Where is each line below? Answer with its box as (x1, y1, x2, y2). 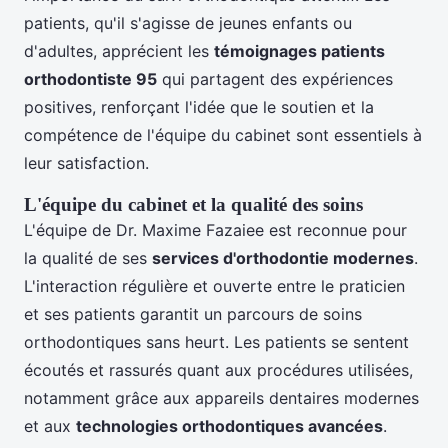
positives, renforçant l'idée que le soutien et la (24, 97, 374, 118)
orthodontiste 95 (24, 69, 157, 90)
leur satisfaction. (24, 153, 149, 174)
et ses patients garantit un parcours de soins (24, 304, 362, 325)
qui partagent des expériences (157, 69, 393, 90)
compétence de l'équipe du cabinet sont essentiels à (24, 125, 422, 146)
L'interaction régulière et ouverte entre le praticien (24, 276, 405, 297)
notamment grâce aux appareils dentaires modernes (24, 388, 419, 409)
